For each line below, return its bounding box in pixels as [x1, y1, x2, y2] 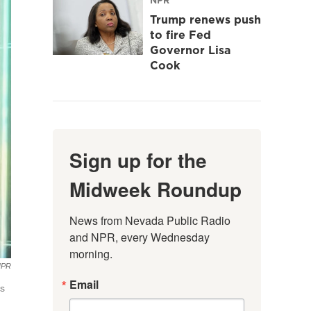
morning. [69, 245, 112, 262]
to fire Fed [150, 26, 211, 42]
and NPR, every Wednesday [69, 228, 210, 245]
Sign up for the [69, 145, 207, 174]
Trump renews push [150, 11, 261, 27]
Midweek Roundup [69, 174, 242, 203]
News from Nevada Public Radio [69, 212, 230, 228]
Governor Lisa [150, 42, 230, 58]
